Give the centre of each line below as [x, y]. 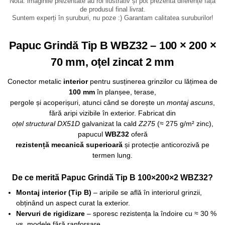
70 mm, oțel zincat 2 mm [113, 62]
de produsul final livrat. [113, 10]
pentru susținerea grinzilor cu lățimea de [153, 81]
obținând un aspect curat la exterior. [73, 203]
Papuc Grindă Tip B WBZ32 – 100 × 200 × [113, 45]
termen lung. [113, 155]
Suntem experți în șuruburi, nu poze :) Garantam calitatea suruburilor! [113, 18]
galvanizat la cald [109, 123]
